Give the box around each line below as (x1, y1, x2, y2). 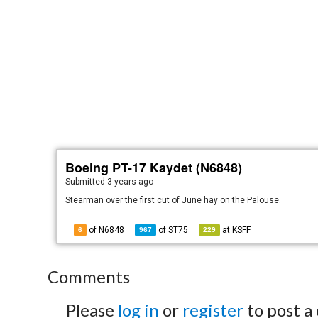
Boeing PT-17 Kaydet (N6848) (65, 158, 243, 177)
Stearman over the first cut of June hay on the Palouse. (65, 195, 282, 205)
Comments (48, 266, 131, 287)
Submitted (65, 177, 108, 187)
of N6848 (87, 225, 125, 235)
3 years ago (107, 177, 154, 187)
